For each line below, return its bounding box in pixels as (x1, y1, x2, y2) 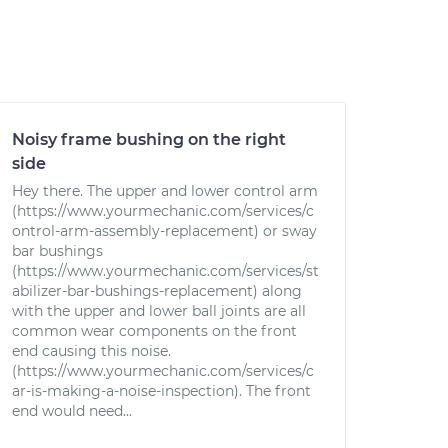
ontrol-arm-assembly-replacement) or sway (12, 222, 317, 240)
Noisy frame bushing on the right (12, 130, 286, 149)
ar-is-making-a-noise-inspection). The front (12, 382, 311, 400)
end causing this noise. (12, 342, 171, 360)
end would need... (12, 402, 132, 420)
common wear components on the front (12, 322, 297, 340)
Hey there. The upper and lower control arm (12, 182, 318, 200)
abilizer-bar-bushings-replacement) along (12, 282, 302, 300)
